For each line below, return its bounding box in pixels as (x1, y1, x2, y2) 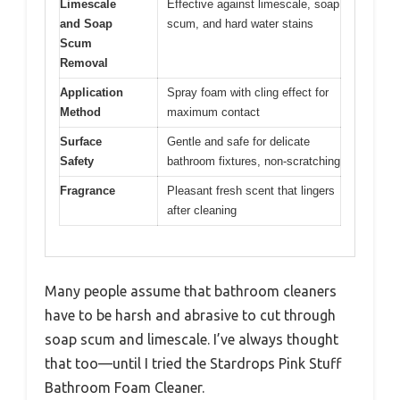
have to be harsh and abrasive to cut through (45, 307, 336, 324)
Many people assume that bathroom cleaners (45, 283, 337, 300)
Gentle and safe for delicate (167, 134, 310, 148)
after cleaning (167, 203, 237, 217)
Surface (60, 134, 102, 148)
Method (60, 104, 101, 119)
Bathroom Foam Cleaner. (45, 379, 204, 396)
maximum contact (167, 104, 260, 119)
